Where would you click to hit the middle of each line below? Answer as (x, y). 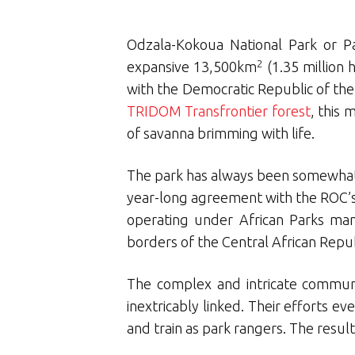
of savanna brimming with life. (221, 134)
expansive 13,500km (192, 67)
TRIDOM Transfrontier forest (219, 111)
